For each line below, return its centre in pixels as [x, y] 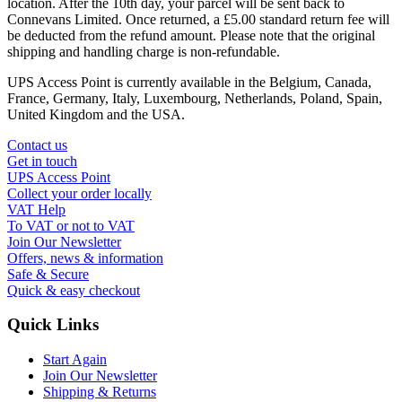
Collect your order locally [79, 193]
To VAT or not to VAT [71, 225]
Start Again [75, 360]
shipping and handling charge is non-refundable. [144, 51]
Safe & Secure [48, 274]
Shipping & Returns [100, 392]
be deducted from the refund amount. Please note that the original [191, 35]
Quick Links [53, 325]
